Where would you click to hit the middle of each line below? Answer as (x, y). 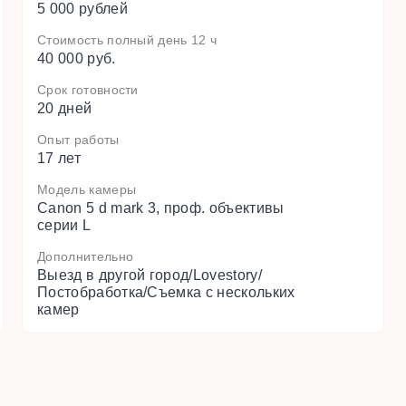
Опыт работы (78, 140)
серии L (64, 225)
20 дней (64, 108)
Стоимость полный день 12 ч (127, 40)
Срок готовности (87, 90)
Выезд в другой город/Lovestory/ (149, 275)
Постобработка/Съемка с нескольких (166, 292)
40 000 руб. (76, 58)
